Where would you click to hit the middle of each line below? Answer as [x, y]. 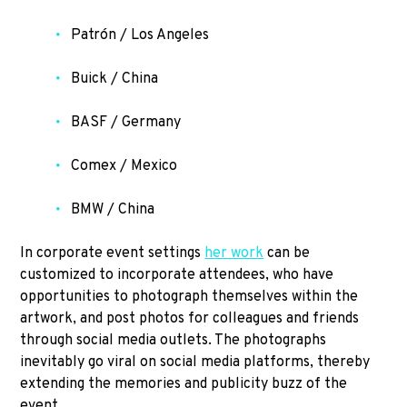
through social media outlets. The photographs [174, 340]
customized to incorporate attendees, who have [177, 275]
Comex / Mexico [124, 166]
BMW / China [113, 209]
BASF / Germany [126, 122]
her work [234, 253]
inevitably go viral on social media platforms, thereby [195, 362]
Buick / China [115, 79]
